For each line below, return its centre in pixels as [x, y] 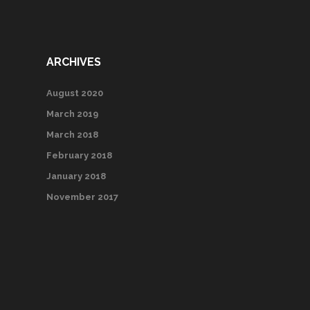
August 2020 [75, 93]
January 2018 [76, 176]
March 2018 [72, 134]
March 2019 [72, 113]
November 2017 [82, 197]
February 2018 [79, 155]
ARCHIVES [74, 62]
